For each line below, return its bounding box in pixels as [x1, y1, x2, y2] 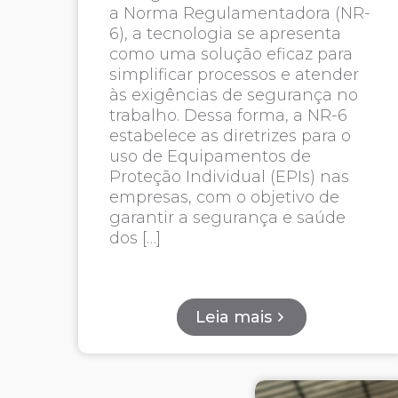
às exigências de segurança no [108, 85, 358, 105]
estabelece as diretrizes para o [108, 126, 351, 146]
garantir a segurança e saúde [108, 208, 346, 227]
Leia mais [195, 307, 273, 327]
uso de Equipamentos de [108, 147, 311, 166]
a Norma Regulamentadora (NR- [108, 4, 370, 23]
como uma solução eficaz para [108, 44, 353, 64]
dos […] [108, 228, 161, 248]
